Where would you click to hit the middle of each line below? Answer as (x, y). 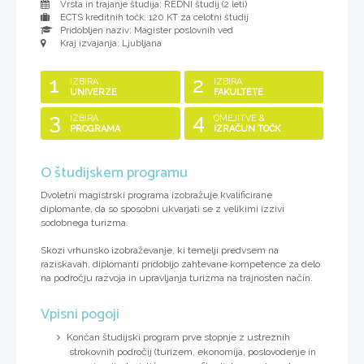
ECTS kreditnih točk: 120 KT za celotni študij (153, 17)
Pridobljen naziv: (96, 30)
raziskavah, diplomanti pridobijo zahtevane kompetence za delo (180, 264)
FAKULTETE (238, 92)
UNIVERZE (94, 92)
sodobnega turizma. (84, 223)
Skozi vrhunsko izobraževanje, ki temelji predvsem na (160, 250)
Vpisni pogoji (80, 314)
